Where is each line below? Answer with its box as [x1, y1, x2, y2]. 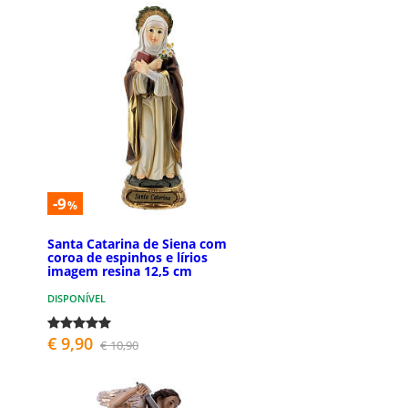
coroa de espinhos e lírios [47, 248, 208, 266]
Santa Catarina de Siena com [47, 234, 227, 252]
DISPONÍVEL [47, 291, 106, 305]
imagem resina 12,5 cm [47, 261, 192, 280]
